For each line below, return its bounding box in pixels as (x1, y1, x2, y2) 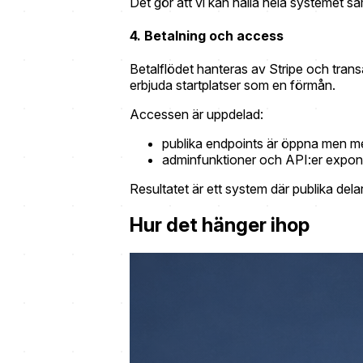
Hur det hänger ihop (130, 213, 310, 237)
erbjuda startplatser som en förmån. (130, 77, 335, 94)
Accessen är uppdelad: (130, 106, 263, 123)
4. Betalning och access (130, 28, 284, 45)
